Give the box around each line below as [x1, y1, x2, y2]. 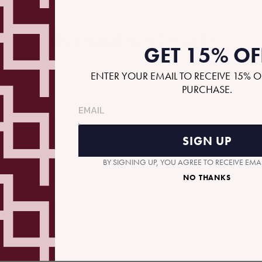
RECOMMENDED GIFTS [44, 32, 218, 51]
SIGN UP [182, 133, 232, 149]
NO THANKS [183, 172, 231, 182]
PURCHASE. [182, 82, 232, 96]
